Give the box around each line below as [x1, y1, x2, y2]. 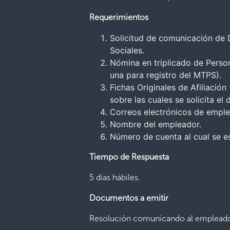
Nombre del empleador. [110, 119, 202, 129]
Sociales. [110, 45, 145, 55]
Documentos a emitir [89, 193, 169, 203]
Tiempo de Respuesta [89, 152, 169, 162]
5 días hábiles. [89, 172, 141, 182]
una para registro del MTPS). [110, 70, 222, 80]
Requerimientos [89, 12, 149, 22]
